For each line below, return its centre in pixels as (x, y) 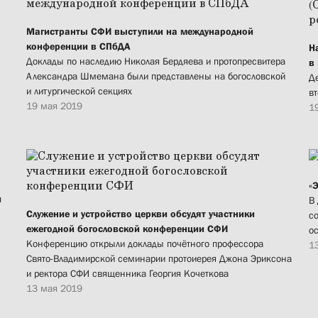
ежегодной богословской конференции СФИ (127, 229)
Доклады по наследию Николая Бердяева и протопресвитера (156, 61)
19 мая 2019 (54, 106)
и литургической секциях (79, 91)
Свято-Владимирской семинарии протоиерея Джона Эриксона (159, 259)
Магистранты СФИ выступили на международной (140, 32)
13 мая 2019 (54, 289)
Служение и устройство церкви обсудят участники (141, 214)
